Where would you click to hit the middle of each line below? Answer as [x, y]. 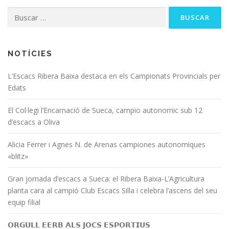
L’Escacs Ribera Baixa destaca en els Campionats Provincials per [114, 76]
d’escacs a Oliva [34, 122]
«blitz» [18, 156]
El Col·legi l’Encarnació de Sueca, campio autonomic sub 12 [105, 110]
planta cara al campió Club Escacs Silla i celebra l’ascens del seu [112, 190]
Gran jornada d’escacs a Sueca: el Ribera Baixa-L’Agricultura [106, 178]
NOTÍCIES [30, 53]
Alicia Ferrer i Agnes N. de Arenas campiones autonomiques [107, 144]
